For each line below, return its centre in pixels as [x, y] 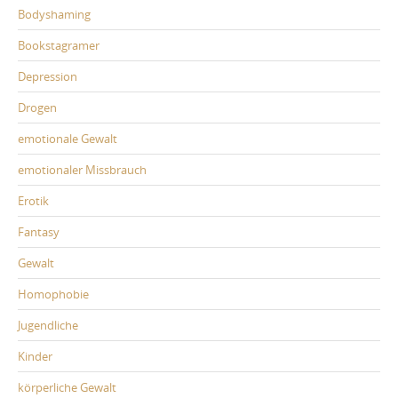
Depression [48, 77]
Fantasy [39, 232]
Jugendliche [48, 326]
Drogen [37, 108]
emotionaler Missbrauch [82, 170]
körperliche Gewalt [67, 388]
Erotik [33, 201]
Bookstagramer [59, 46]
